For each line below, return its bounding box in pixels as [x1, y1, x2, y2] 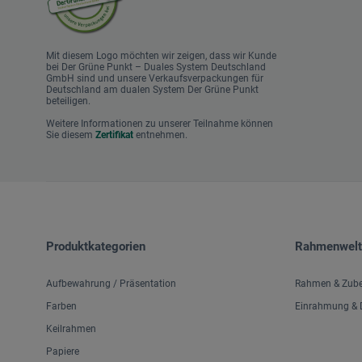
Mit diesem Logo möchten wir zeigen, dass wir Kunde [46, 50, 276, 62]
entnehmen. [133, 129, 187, 141]
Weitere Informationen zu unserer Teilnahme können [46, 118, 273, 130]
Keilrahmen [46, 323, 96, 335]
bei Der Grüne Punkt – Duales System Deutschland [46, 61, 266, 74]
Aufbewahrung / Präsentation [46, 278, 176, 290]
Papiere [46, 346, 79, 358]
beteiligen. [46, 95, 90, 107]
